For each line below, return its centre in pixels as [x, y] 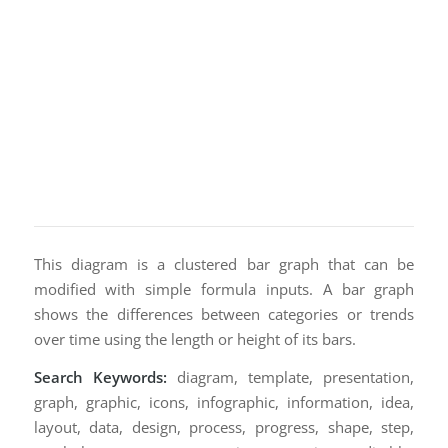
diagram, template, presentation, [290, 376]
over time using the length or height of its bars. [194, 339]
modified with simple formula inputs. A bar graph [224, 289]
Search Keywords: [100, 376]
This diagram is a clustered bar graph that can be [224, 264]
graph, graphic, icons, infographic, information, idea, [224, 401]
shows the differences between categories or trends [224, 314]
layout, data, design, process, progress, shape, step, [224, 426]
